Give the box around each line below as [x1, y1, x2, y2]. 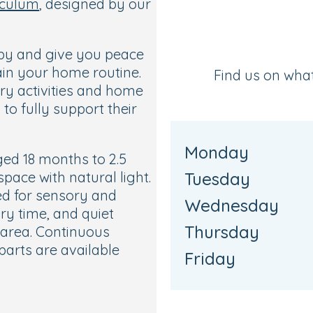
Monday [184, 142, 249, 163]
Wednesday [184, 195, 279, 216]
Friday [184, 248, 235, 269]
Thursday [184, 221, 259, 242]
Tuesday [184, 168, 250, 189]
